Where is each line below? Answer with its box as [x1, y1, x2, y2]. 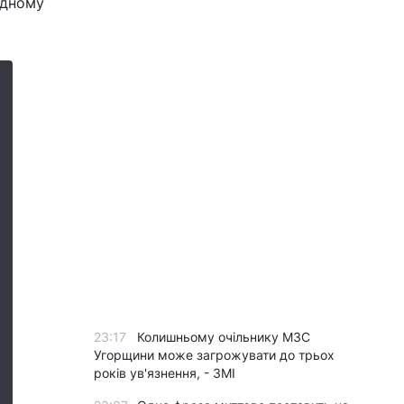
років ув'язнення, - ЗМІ [94, 365, 235, 381]
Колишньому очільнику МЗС [137, 329, 310, 344]
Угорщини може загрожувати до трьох [94, 347, 335, 363]
